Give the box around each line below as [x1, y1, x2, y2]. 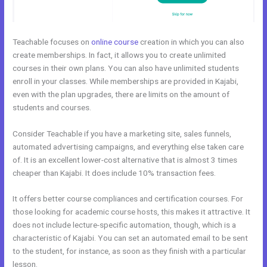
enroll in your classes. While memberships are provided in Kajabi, [13, 76, 239, 86]
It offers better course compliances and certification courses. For [13, 194, 244, 204]
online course [91, 36, 139, 46]
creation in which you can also [138, 36, 245, 46]
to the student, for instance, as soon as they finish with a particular [13, 246, 247, 256]
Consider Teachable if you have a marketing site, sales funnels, [13, 128, 232, 138]
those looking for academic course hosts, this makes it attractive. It [13, 207, 251, 217]
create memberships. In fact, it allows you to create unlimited [13, 49, 226, 60]
